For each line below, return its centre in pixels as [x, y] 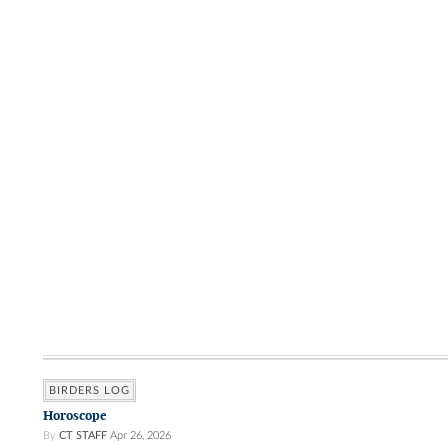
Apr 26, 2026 [140, 436]
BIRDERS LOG [89, 391]
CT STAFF [83, 436]
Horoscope [75, 416]
